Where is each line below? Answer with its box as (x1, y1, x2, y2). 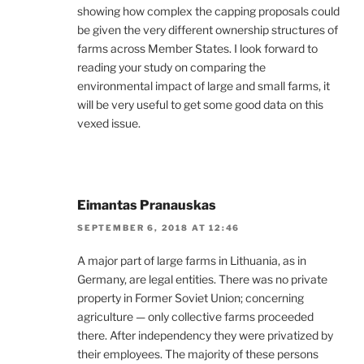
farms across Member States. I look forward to (77, 41, 318, 55)
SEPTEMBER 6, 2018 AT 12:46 (77, 223, 240, 233)
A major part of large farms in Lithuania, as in (77, 253, 306, 268)
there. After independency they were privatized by (77, 328, 333, 343)
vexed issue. (77, 115, 141, 130)
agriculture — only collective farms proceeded (77, 310, 314, 324)
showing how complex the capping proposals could (77, 3, 340, 18)
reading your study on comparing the (77, 59, 266, 74)
